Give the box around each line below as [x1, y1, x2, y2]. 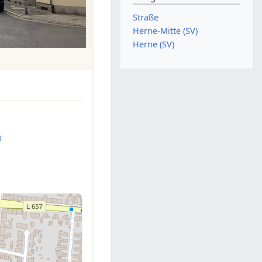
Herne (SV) [133, 39, 175, 50]
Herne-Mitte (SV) [133, 25, 198, 37]
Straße [133, 11, 159, 23]
